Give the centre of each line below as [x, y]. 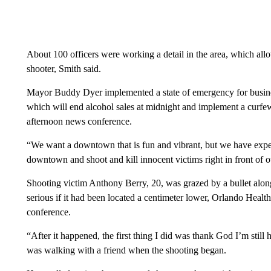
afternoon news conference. [79, 121]
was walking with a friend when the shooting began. [126, 250]
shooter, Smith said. [64, 68]
